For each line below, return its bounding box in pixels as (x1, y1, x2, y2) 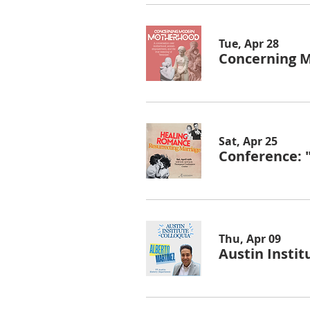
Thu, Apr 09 (219, 230, 281, 246)
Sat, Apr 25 (219, 133, 277, 149)
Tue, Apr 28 (219, 35, 279, 51)
